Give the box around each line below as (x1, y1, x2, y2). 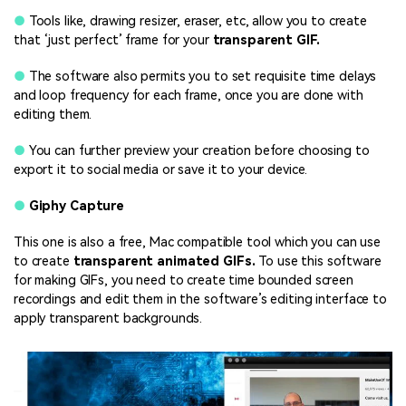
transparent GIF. (208, 32, 320, 48)
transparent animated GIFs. (72, 254, 259, 270)
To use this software (258, 254, 382, 270)
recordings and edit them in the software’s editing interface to (14, 292, 387, 308)
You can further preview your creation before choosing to (24, 142, 370, 159)
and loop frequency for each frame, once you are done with (14, 87, 363, 103)
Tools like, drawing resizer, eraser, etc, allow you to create (24, 13, 367, 29)
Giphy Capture (28, 198, 125, 215)
